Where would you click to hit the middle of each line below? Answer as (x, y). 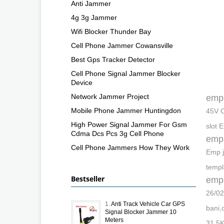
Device (82, 82)
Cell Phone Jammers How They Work (130, 147)
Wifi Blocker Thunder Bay (111, 31)
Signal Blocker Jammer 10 (141, 212)
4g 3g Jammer (94, 17)
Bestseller (88, 178)
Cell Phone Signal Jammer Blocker (126, 73)
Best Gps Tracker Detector (113, 59)
